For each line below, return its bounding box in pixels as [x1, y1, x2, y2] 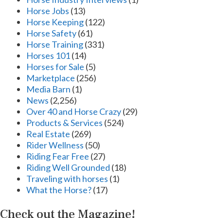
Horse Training [26, 39, 83, 50]
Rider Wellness [26, 140, 84, 151]
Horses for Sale [26, 61, 84, 73]
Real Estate [26, 128, 70, 140]
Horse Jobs [26, 5, 69, 17]
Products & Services [26, 117, 103, 128]
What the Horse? [26, 184, 91, 196]
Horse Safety [26, 28, 76, 39]
